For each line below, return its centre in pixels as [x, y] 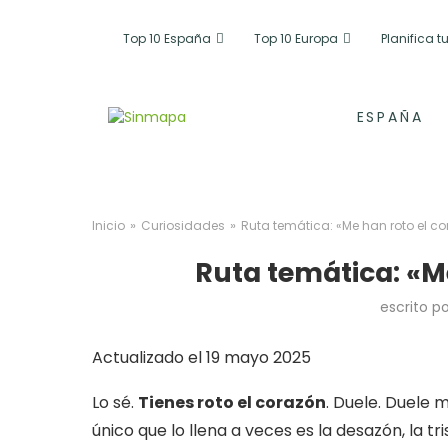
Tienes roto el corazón [232, 402]
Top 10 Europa [295, 38]
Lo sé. [115, 402]
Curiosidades [183, 225]
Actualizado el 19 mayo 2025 [201, 357]
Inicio [108, 225]
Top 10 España [166, 38]
